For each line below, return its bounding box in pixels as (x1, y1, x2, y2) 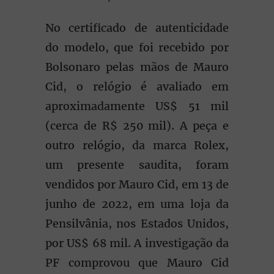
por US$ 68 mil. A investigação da (45, 236, 229, 250)
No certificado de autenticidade (45, 21, 229, 35)
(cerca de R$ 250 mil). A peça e (45, 119, 229, 133)
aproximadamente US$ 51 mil (45, 99, 229, 113)
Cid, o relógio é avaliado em (45, 80, 229, 94)
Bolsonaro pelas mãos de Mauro (45, 60, 229, 74)
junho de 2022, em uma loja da (45, 197, 229, 211)
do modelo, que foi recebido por (45, 40, 229, 54)
